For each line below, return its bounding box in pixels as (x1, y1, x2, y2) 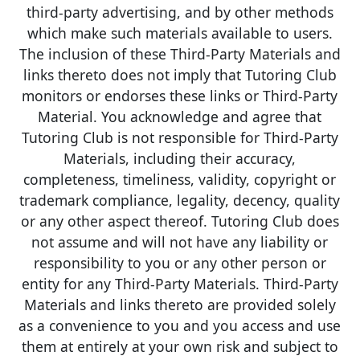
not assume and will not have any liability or (31, 231, 329, 252)
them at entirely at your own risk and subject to (21, 336, 338, 356)
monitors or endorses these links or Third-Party (22, 85, 338, 105)
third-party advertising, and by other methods (26, 2, 333, 22)
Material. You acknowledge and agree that (38, 106, 322, 126)
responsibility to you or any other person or (33, 252, 326, 272)
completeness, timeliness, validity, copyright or (23, 169, 337, 189)
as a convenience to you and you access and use (18, 315, 342, 335)
